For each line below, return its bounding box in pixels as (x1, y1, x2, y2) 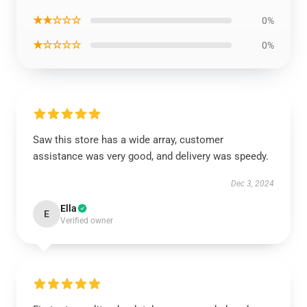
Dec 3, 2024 (231, 179, 274, 188)
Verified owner (60, 216, 113, 225)
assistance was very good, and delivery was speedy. (33, 150, 269, 162)
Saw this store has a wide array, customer (33, 134, 223, 146)
